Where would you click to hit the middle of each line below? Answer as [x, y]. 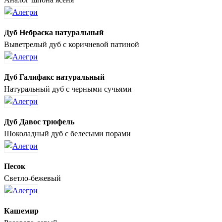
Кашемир [21, 211]
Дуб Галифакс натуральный [54, 77]
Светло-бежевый [32, 178]
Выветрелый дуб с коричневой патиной [72, 44]
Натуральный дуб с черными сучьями [68, 89]
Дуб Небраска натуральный [54, 32]
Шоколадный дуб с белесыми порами [67, 133]
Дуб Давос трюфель [39, 121]
